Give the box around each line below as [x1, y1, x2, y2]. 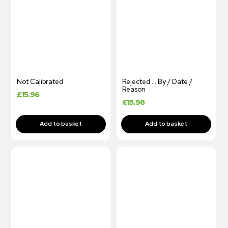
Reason [122, 84, 146, 94]
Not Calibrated [16, 77, 63, 86]
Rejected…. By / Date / [122, 77, 192, 86]
